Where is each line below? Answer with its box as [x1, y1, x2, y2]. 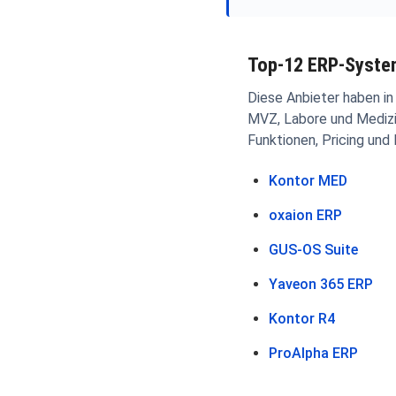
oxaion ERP [269, 206, 342, 224]
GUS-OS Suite [269, 240, 358, 258]
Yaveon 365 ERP [269, 275, 373, 293]
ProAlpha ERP [269, 344, 358, 362]
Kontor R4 [269, 309, 335, 327]
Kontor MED [269, 171, 347, 189]
